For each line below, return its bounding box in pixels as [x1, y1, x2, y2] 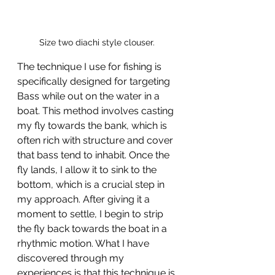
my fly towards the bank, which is [17, 120, 169, 131]
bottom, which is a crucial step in [17, 179, 167, 190]
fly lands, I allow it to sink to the [17, 164, 159, 176]
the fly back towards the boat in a [17, 223, 169, 234]
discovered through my [17, 252, 126, 264]
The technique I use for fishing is [17, 61, 164, 72]
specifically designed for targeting [17, 76, 172, 87]
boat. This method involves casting [17, 105, 176, 117]
